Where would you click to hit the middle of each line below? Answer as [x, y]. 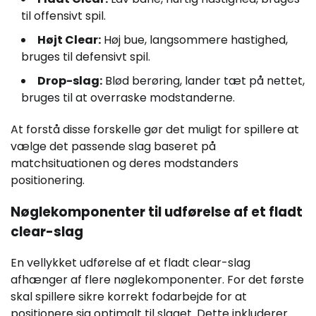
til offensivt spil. [63, 16]
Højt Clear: [69, 40]
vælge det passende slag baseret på [113, 147]
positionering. [48, 181]
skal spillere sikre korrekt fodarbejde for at [129, 297]
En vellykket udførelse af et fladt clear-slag [130, 263]
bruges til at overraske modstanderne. [128, 98]
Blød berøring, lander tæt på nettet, [203, 81]
